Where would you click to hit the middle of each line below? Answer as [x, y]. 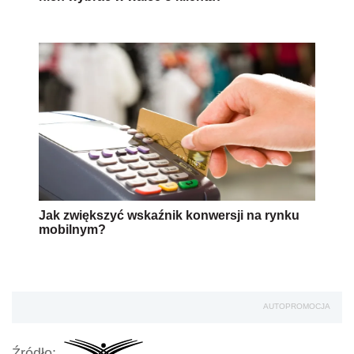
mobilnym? [72, 229]
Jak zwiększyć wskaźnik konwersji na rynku [169, 215]
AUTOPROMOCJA [297, 306]
